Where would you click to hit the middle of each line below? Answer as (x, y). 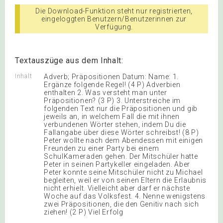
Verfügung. (114, 27)
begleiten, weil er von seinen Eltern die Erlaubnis (125, 180)
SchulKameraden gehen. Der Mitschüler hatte (121, 156)
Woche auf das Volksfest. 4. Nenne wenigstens (125, 196)
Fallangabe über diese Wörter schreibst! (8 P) (121, 132)
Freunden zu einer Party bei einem (102, 148)
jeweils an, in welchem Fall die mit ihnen (112, 116)
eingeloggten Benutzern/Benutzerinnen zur (114, 19)
